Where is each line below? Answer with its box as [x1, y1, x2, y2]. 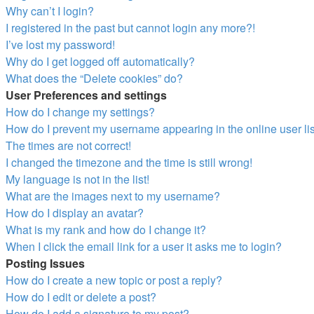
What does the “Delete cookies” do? [6, 70, 183, 86]
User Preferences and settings [6, 87, 167, 103]
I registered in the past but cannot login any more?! [6, 20, 255, 36]
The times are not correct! [6, 137, 131, 153]
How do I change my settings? [6, 104, 155, 120]
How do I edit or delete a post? [6, 289, 156, 305]
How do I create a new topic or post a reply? [6, 272, 222, 288]
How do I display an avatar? [6, 205, 144, 221]
